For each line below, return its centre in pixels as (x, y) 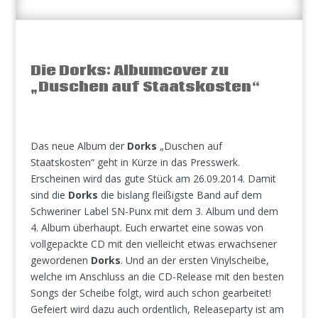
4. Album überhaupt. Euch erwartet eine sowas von (147, 227)
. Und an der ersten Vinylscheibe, (194, 260)
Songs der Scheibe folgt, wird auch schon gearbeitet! (150, 293)
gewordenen (60, 260)
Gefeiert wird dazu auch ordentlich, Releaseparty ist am (157, 309)
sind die (49, 195)
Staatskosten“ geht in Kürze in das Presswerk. (135, 162)
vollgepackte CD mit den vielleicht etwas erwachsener (153, 244)
